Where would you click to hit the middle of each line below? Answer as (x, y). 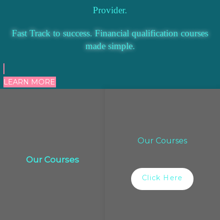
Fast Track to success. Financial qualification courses (110, 33)
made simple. (110, 46)
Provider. (110, 10)
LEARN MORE (29, 82)
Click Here (163, 178)
